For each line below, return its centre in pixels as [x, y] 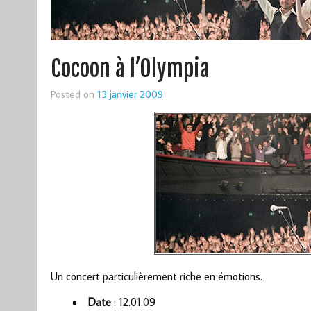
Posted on [74, 94]
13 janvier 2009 [130, 94]
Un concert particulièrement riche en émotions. [156, 277]
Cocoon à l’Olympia [130, 69]
